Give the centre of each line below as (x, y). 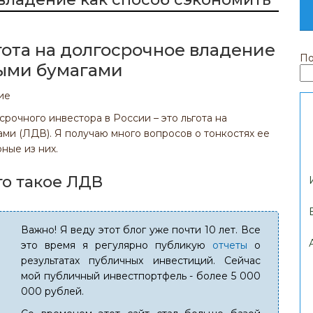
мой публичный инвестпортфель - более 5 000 (141, 276)
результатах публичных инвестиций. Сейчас (141, 261)
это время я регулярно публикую (117, 245)
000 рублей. (52, 291)
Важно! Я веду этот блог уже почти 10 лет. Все (141, 230)
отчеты (230, 245)
